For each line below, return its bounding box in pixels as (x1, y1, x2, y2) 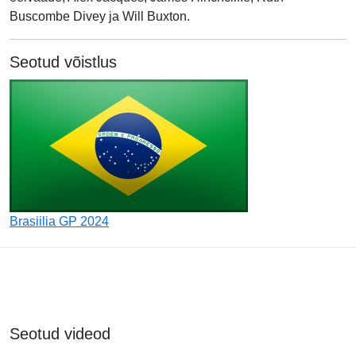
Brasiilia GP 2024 (10, 215, 109, 228)
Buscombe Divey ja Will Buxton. (10, 10, 190, 23)
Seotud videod (10, 325, 110, 342)
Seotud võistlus (10, 53, 117, 71)
